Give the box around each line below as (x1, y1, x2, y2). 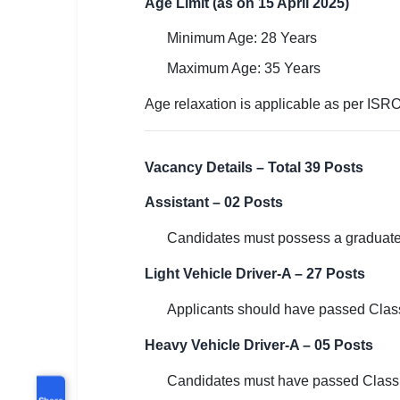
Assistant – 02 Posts (145, 195, 283, 210)
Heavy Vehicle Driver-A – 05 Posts (145, 337, 373, 353)
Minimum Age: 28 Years (167, 30, 317, 46)
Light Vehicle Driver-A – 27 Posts (145, 266, 365, 281)
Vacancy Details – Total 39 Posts (145, 160, 363, 175)
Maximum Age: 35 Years (167, 61, 321, 76)
